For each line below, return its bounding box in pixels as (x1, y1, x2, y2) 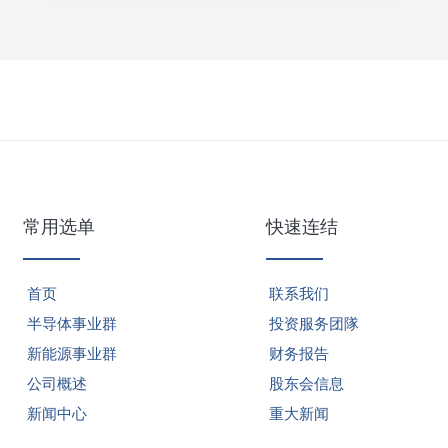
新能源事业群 (26, 344, 117, 364)
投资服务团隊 (269, 314, 360, 334)
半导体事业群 (26, 314, 117, 334)
